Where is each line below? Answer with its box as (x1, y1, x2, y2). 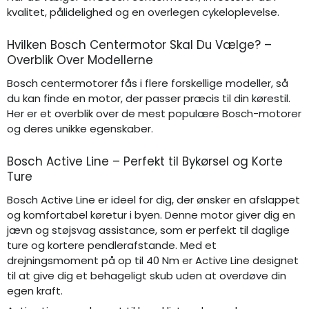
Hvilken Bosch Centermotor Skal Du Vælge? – (7, 36, 272, 53)
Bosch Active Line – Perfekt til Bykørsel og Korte (7, 152, 283, 170)
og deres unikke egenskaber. (7, 121, 153, 137)
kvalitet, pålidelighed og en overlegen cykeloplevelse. (7, 5, 279, 20)
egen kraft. (7, 283, 63, 298)
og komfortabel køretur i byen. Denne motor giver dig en (7, 207, 295, 222)
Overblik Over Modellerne (7, 51, 153, 68)
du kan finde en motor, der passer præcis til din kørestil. (7, 91, 290, 106)
